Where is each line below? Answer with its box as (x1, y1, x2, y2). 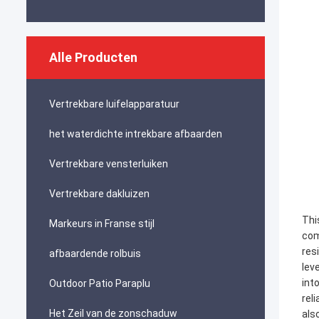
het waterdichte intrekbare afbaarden (49, 128, 222, 140)
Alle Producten (49, 50, 137, 65)
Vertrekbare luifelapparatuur (49, 98, 179, 110)
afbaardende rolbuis (49, 248, 141, 259)
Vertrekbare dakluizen (49, 188, 150, 199)
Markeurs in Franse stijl (49, 218, 155, 229)
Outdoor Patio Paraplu (49, 278, 150, 289)
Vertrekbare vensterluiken (49, 158, 168, 169)
